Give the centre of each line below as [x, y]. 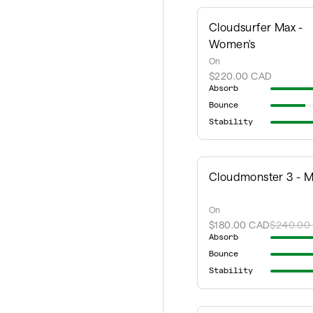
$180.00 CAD [240, 225]
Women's [232, 44]
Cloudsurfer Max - [256, 27]
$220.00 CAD [241, 76]
